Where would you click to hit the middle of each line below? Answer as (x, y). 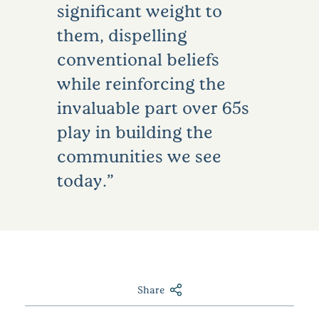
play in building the (135, 132)
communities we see (139, 156)
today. (82, 180)
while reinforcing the (141, 83)
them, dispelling (122, 35)
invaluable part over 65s (153, 108)
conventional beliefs (138, 59)
